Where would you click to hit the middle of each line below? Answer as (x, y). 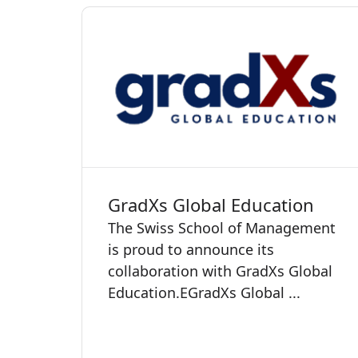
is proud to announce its (191, 249)
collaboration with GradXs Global (220, 270)
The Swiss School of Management (222, 227)
